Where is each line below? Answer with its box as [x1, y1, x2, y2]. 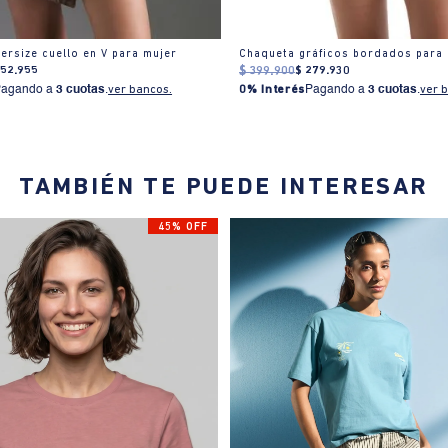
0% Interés [239, 83, 306, 96]
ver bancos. [108, 83, 173, 96]
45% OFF [157, 222, 208, 234]
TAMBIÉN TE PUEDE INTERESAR [19, 176, 429, 201]
